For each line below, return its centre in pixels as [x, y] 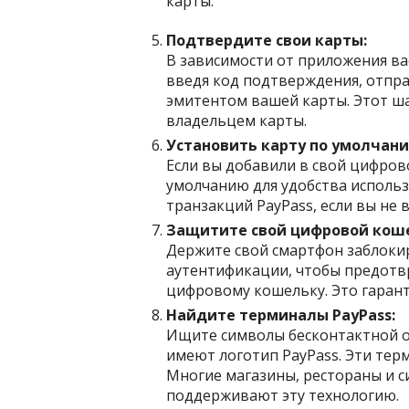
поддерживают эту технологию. [283, 395]
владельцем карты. [236, 120]
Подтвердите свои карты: [267, 40]
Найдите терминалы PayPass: [281, 315]
